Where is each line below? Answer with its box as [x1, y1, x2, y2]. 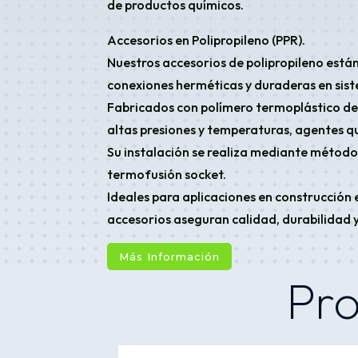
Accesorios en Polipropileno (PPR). [107, 31, 306, 48]
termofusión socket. [107, 165, 227, 182]
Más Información [119, 249, 221, 263]
